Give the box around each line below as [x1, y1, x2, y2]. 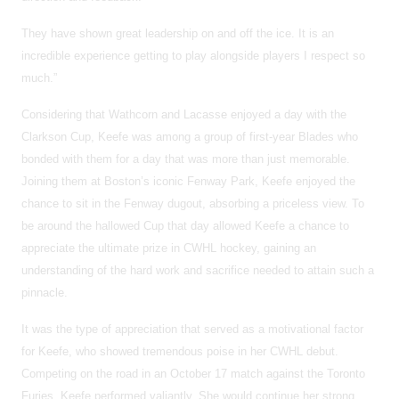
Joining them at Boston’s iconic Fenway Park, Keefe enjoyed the [21, 174, 355, 188]
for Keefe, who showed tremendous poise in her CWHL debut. [21, 344, 338, 358]
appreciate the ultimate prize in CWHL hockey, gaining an [21, 240, 316, 255]
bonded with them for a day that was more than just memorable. [21, 151, 350, 166]
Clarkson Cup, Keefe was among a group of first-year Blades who [21, 129, 358, 143]
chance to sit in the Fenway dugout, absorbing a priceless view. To [21, 196, 364, 210]
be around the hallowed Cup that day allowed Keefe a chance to [21, 218, 349, 232]
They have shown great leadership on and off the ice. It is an [21, 26, 334, 40]
